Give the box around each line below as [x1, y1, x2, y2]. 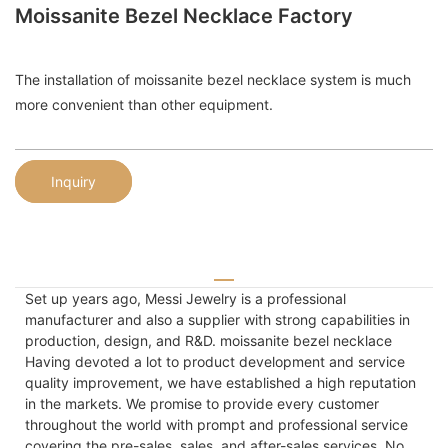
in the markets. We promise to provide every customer [25, 394, 379, 412]
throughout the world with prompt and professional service [25, 415, 408, 433]
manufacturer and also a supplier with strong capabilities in [25, 310, 410, 328]
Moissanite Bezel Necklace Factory [15, 4, 353, 28]
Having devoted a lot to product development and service [25, 352, 405, 370]
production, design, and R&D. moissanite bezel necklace [25, 331, 392, 349]
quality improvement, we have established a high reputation [25, 373, 416, 391]
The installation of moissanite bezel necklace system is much [15, 71, 411, 89]
